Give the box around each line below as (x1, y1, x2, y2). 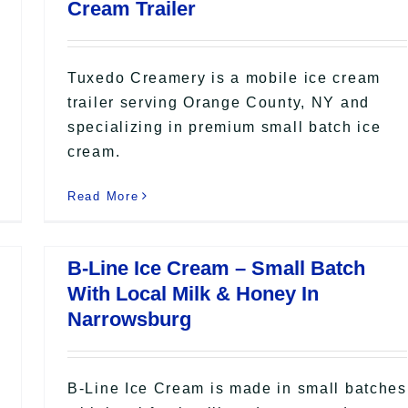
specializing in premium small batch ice (67, 118, 382, 135)
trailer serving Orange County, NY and (67, 94, 370, 110)
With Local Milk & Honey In (67, 281, 319, 305)
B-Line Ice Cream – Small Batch (67, 256, 365, 280)
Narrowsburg (67, 307, 191, 331)
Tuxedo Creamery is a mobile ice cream (67, 69, 381, 86)
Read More (67, 189, 139, 203)
